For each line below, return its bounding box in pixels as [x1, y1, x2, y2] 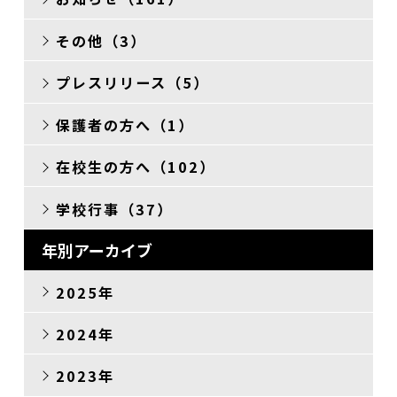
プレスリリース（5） [55, 72, 209, 94]
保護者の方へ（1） [55, 113, 194, 136]
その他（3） [55, 29, 146, 51]
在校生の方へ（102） [55, 156, 215, 178]
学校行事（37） [55, 198, 173, 220]
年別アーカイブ [41, 237, 152, 261]
